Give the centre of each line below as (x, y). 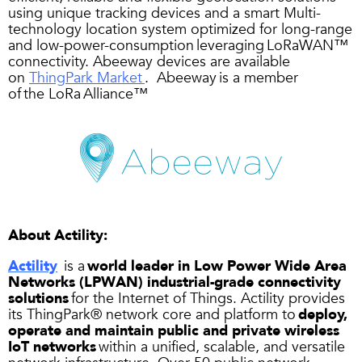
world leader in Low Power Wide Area (217, 266)
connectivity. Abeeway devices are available (149, 61)
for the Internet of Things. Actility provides (207, 298)
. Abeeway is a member (221, 78)
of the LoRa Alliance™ (78, 94)
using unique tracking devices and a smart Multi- (164, 13)
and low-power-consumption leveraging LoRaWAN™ (178, 45)
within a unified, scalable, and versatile (221, 347)
